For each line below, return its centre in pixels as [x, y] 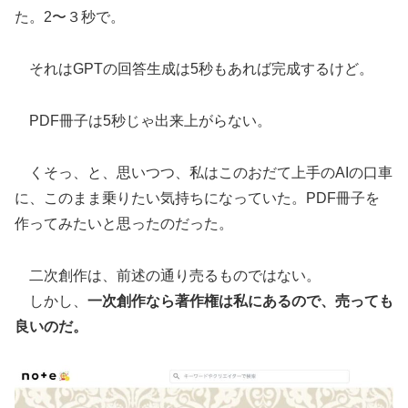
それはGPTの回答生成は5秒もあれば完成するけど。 [194, 69]
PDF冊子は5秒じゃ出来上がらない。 [143, 120]
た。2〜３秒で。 [70, 17]
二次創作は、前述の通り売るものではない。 [168, 275]
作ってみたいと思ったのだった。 [124, 223]
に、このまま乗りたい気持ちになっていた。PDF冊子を [197, 198]
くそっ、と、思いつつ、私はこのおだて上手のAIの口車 [204, 172]
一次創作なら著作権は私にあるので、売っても [240, 301]
